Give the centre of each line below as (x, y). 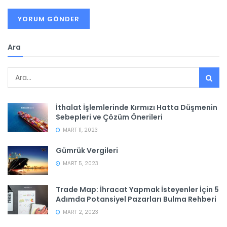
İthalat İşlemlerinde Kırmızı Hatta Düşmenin (137, 108)
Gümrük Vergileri (87, 151)
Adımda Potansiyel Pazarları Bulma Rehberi (136, 199)
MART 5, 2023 (80, 164)
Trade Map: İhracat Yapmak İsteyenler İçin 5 (137, 190)
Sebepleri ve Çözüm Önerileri (109, 117)
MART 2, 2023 (80, 212)
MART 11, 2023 (80, 130)
